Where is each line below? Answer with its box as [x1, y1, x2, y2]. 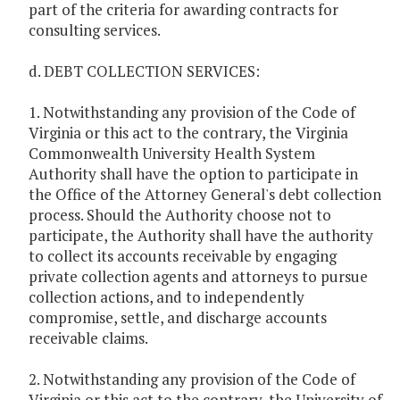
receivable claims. [29, 328, 148, 349]
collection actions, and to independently [29, 287, 304, 308]
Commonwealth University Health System [29, 143, 315, 164]
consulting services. [29, 20, 161, 41]
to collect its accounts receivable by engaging [29, 246, 337, 267]
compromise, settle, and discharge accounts [29, 307, 327, 329]
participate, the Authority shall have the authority [29, 225, 373, 246]
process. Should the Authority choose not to [29, 204, 331, 226]
